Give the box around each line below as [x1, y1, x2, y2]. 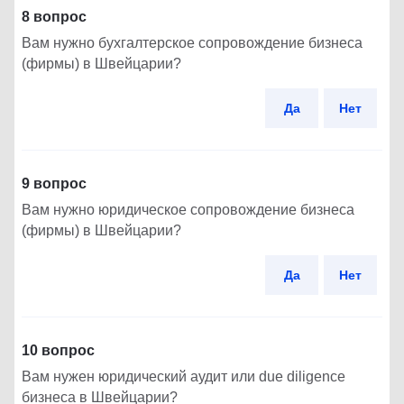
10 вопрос [22, 342, 95, 358]
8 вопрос [22, 8, 87, 24]
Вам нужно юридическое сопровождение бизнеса [22, 201, 354, 217]
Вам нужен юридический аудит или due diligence [22, 368, 345, 384]
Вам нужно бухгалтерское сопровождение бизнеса [22, 34, 363, 50]
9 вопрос [22, 175, 87, 191]
